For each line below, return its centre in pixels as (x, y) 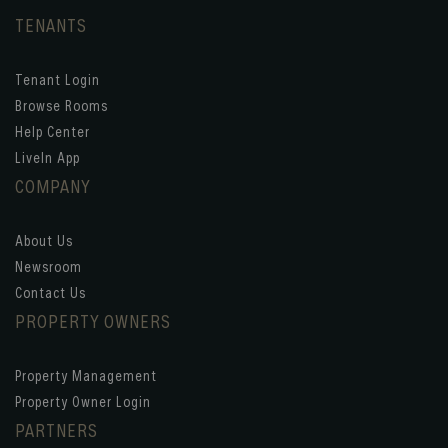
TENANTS (51, 24)
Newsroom (48, 266)
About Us (44, 240)
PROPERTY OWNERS (93, 320)
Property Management (86, 375)
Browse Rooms (61, 105)
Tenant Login (57, 79)
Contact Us (50, 292)
